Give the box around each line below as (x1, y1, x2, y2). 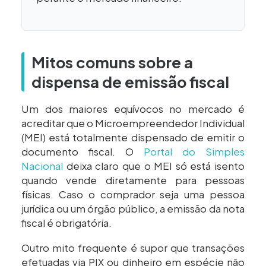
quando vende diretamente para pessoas (21, 174, 245, 187)
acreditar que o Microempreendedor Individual (21, 117, 245, 130)
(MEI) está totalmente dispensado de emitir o (21, 131, 245, 144)
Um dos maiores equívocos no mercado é (21, 103, 245, 116)
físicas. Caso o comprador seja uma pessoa (21, 188, 245, 201)
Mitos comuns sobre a (31, 52, 193, 72)
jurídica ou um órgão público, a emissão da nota (21, 202, 245, 216)
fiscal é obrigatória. (21, 217, 112, 230)
